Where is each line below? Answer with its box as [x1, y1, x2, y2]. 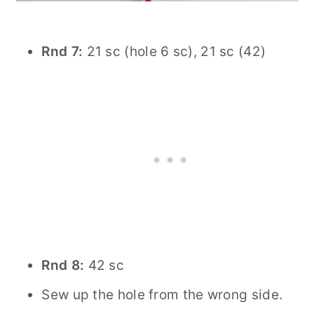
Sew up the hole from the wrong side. [41, 287, 283, 303]
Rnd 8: [41, 257, 85, 273]
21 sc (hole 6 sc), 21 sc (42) [83, 43, 266, 60]
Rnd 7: [41, 43, 83, 60]
